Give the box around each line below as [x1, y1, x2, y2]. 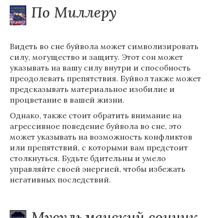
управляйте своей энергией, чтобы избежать [10, 164, 185, 174]
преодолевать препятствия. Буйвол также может [10, 73, 201, 83]
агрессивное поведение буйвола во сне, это [10, 121, 182, 131]
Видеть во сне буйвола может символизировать [10, 41, 199, 51]
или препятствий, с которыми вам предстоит [10, 143, 188, 152]
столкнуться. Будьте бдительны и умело [10, 153, 166, 163]
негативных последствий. [10, 175, 111, 184]
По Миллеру [31, 3, 117, 21]
